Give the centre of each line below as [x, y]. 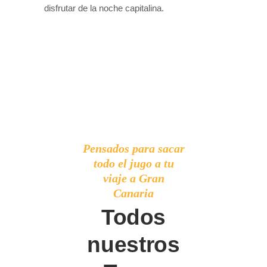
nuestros [133, 245]
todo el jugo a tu [133, 164]
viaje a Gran [133, 178]
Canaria [133, 193]
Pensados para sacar [133, 149]
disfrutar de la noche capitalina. [104, 8]
